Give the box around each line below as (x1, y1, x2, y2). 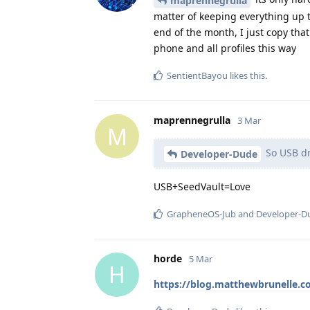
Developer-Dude (181, 147, 257, 161)
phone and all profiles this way (154, 42, 296, 55)
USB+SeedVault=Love (154, 179, 250, 193)
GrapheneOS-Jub (167, 207, 236, 220)
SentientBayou (167, 69, 228, 82)
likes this (228, 69, 265, 82)
